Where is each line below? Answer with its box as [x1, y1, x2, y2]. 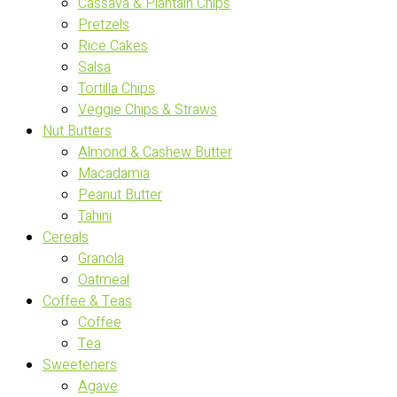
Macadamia [78, 163, 150, 184]
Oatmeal [78, 269, 129, 291]
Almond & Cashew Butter [78, 142, 232, 163]
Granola [78, 248, 124, 269]
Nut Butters [43, 121, 112, 142]
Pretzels [78, 14, 129, 35]
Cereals [43, 227, 89, 248]
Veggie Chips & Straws [78, 99, 217, 121]
